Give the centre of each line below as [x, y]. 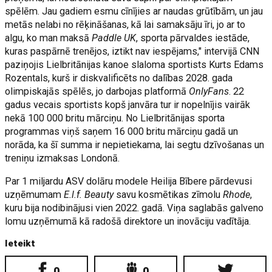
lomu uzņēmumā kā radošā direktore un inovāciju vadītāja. [128, 221]
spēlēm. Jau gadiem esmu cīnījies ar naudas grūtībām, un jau [134, 11]
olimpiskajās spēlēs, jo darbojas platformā [97, 91]
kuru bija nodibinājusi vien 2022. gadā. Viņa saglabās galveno [134, 208]
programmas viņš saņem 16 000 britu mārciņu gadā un [122, 131]
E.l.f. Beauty [88, 195]
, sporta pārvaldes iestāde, [193, 38]
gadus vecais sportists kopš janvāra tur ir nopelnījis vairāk [128, 105]
